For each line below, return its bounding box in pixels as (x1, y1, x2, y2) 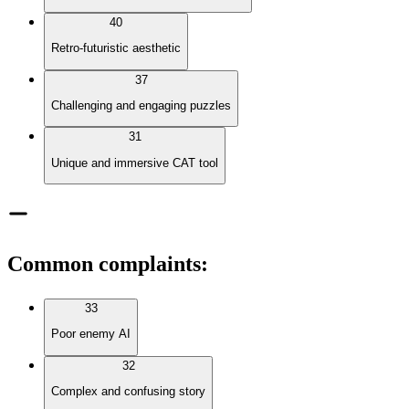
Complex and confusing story (51, 383, 205, 398)
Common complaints (7, 251, 201, 276)
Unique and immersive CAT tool (51, 155, 218, 170)
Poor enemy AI (51, 327, 131, 341)
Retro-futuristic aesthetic (51, 41, 181, 56)
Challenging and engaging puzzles (51, 99, 231, 113)
